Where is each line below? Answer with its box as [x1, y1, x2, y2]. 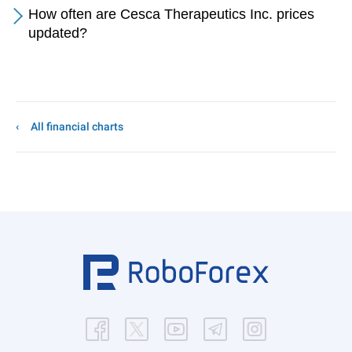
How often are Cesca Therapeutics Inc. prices [28, 6, 314, 22]
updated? [28, 25, 87, 41]
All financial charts [31, 120, 123, 133]
